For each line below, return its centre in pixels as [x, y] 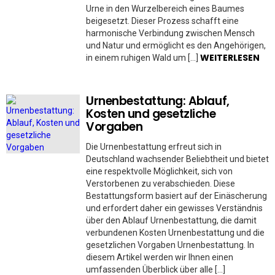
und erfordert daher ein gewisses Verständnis [174, 208]
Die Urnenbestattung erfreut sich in [154, 147]
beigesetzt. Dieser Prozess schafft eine [162, 21]
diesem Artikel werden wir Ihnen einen [160, 257]
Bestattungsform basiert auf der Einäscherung [176, 196]
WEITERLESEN [230, 58]
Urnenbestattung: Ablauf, [158, 101]
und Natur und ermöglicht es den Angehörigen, [176, 45]
